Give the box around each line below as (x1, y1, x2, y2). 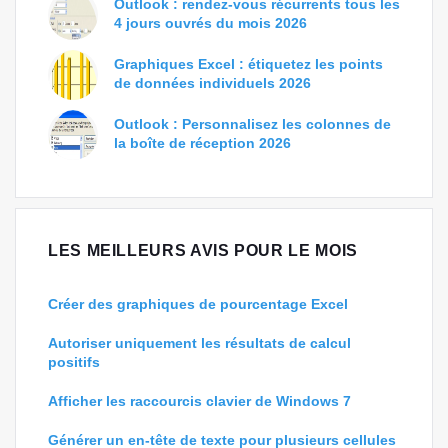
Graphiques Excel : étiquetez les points (114, 56, 383, 72)
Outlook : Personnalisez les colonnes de (114, 116, 391, 132)
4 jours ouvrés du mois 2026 (114, 15, 307, 31)
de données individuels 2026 (114, 75, 311, 91)
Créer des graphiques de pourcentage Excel (48, 296, 348, 312)
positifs (48, 354, 100, 370)
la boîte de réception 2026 (114, 135, 291, 151)
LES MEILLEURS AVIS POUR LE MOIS (48, 242, 358, 259)
